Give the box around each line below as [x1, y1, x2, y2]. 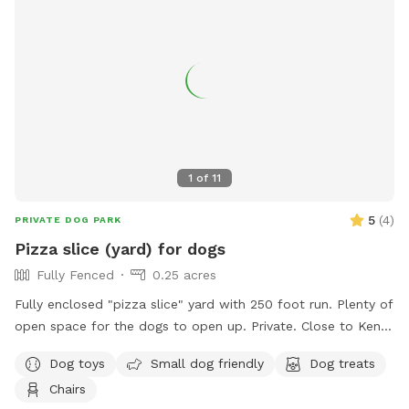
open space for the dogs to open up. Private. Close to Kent [15, 319, 386, 334]
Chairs [49, 381, 86, 396]
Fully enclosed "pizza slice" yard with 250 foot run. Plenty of [15, 297, 393, 312]
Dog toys [49, 355, 105, 371]
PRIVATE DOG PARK [15, 215, 121, 225]
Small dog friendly [151, 355, 264, 371]
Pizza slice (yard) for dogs [15, 239, 225, 259]
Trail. [15, 341, 45, 356]
